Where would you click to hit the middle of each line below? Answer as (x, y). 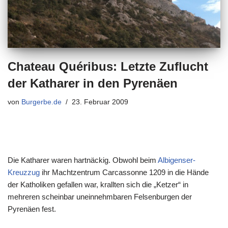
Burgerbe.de (41, 102)
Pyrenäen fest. (32, 209)
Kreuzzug (24, 173)
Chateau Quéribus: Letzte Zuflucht (108, 67)
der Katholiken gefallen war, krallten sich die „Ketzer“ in (98, 185)
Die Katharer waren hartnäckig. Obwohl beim (83, 160)
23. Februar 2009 (100, 102)
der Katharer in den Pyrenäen (93, 83)
